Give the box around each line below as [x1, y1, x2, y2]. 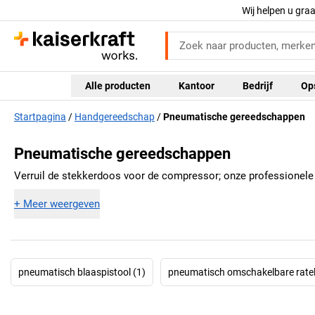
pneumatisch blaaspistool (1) [18, 266, 146, 278]
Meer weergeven [23, 197, 100, 210]
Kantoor [178, 79, 214, 91]
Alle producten [84, 79, 150, 91]
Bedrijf [242, 79, 273, 91]
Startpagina [14, 111, 66, 123]
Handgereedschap [75, 111, 155, 123]
